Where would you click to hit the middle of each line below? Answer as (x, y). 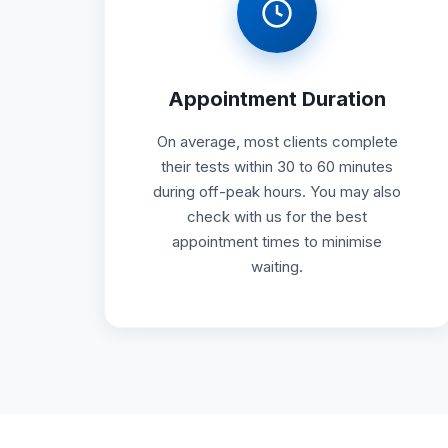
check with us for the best (277, 216)
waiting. (277, 266)
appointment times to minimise (277, 241)
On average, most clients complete (277, 141)
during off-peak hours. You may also (277, 191)
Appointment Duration (277, 98)
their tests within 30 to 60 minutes (277, 166)
